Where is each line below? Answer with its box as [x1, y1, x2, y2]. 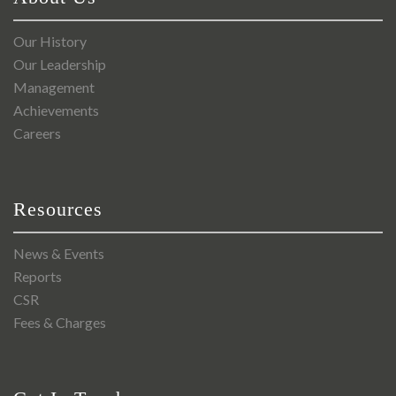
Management [13, 79, 95, 96]
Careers [13, 125, 61, 142]
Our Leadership [13, 56, 106, 73]
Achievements [13, 102, 99, 119]
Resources [13, 198, 103, 221]
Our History [13, 33, 87, 50]
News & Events [13, 245, 104, 263]
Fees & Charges [13, 314, 106, 331]
